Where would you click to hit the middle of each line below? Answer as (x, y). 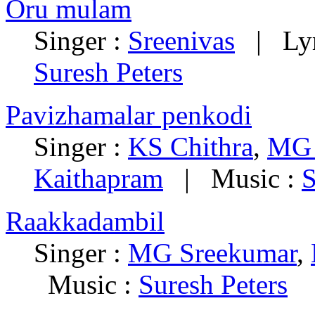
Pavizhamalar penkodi (129, 115)
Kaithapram (98, 179)
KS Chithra (191, 147)
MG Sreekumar (212, 253)
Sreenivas (181, 41)
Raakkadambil (85, 221)
